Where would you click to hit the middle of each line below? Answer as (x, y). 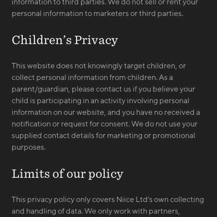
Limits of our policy (68, 173)
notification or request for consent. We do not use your (105, 124)
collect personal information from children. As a (92, 77)
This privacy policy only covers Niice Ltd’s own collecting (108, 200)
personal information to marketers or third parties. (97, 14)
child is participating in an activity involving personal (101, 101)
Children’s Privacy (65, 40)
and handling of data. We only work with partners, (96, 211)
